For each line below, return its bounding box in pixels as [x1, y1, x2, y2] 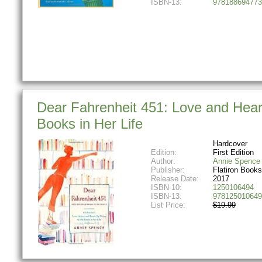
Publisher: [150, 165, 185, 174]
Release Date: [150, 174, 199, 183]
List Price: [150, 200, 188, 209]
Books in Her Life [37, 115, 143, 132]
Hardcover [212, 139, 247, 148]
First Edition [212, 147, 254, 157]
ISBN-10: [150, 182, 182, 192]
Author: [150, 156, 175, 166]
